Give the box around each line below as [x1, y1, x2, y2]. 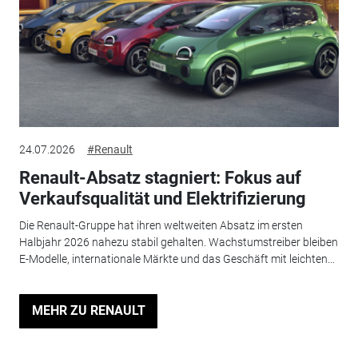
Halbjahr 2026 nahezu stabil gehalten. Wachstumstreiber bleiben [18, 236, 338, 249]
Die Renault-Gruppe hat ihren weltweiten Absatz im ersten [18, 219, 303, 233]
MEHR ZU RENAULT [31, 303, 145, 319]
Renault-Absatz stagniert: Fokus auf [18, 167, 301, 188]
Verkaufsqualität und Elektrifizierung [18, 188, 306, 209]
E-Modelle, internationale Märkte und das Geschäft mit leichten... [18, 253, 335, 266]
